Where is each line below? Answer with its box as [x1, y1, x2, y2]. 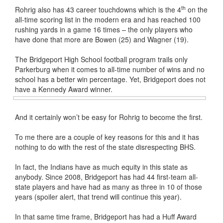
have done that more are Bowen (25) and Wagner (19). [15, 34, 189, 44]
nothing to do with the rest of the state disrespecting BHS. [15, 142, 196, 152]
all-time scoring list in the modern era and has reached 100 [15, 14, 201, 24]
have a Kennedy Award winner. [15, 84, 112, 94]
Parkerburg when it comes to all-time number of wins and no [15, 64, 205, 74]
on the [186, 4, 208, 14]
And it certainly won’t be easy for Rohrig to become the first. [15, 112, 203, 122]
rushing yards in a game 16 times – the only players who [15, 24, 193, 34]
